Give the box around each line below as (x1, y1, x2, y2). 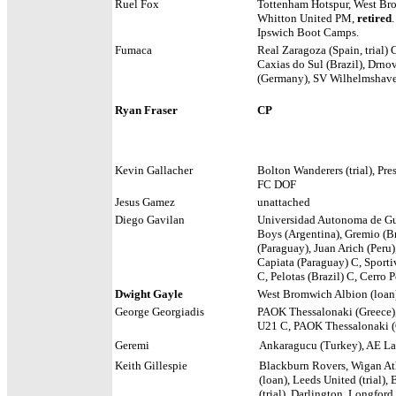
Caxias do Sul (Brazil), (257, 57, 368, 71)
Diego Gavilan (115, 213, 185, 226)
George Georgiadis (115, 305, 204, 318)
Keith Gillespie (115, 359, 187, 372)
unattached (257, 195, 310, 209)
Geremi (115, 339, 149, 352)
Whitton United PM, (257, 11, 357, 25)
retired (357, 11, 392, 25)
